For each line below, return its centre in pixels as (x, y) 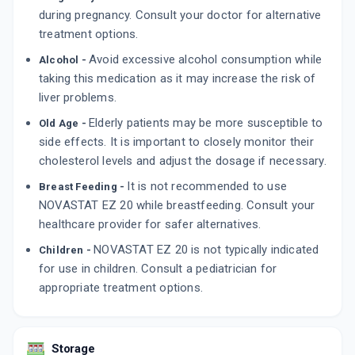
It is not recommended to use (207, 187)
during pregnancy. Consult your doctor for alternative (180, 15)
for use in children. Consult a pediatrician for (158, 269)
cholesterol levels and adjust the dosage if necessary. (183, 161)
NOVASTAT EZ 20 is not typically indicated (206, 250)
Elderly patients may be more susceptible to (206, 123)
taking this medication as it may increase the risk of (177, 79)
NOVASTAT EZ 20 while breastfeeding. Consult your (177, 206)
